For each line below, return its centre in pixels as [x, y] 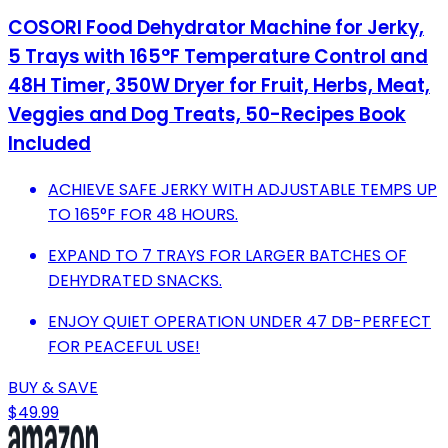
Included [49, 144]
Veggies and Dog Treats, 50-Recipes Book [207, 115]
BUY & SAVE [53, 387]
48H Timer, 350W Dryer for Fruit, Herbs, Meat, [219, 86]
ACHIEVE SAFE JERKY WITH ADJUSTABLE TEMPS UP [242, 189]
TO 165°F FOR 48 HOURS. [143, 214]
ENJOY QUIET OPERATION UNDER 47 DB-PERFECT [239, 321]
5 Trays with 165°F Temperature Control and [218, 57]
